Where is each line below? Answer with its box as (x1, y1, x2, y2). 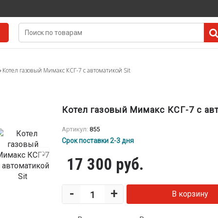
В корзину (171, 189, 208, 199)
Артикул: (62, 126, 90, 133)
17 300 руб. (67, 155, 144, 174)
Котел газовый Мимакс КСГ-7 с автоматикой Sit (2, 66, 130, 75)
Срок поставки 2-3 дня (62, 137, 134, 145)
